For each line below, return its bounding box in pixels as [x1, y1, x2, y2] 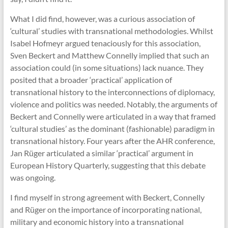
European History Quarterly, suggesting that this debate [10, 160, 206, 170]
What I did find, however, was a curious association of [10, 14, 195, 24]
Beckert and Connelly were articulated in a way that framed [10, 111, 216, 122]
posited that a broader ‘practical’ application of [10, 75, 172, 85]
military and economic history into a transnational [10, 217, 184, 227]
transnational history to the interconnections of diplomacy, [10, 87, 215, 97]
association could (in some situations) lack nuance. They [10, 63, 204, 73]
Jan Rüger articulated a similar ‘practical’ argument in [10, 148, 193, 158]
